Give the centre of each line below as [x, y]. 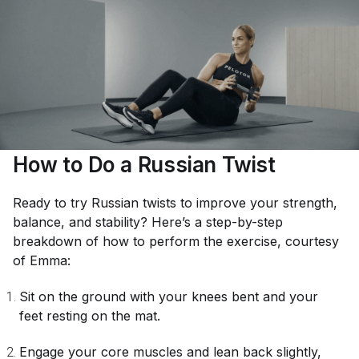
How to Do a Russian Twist [144, 165]
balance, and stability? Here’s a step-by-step [148, 222]
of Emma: [42, 260]
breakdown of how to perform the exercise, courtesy [176, 241]
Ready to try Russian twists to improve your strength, [175, 203]
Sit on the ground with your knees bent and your [169, 296]
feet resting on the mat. [92, 316]
